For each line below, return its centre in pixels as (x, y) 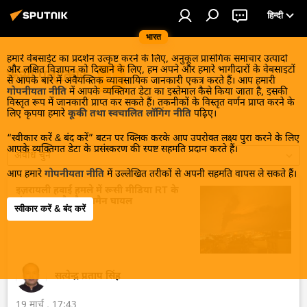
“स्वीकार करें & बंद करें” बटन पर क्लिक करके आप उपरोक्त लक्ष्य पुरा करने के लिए (153, 139)
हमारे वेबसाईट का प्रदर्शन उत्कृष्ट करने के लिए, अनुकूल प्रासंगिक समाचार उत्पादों (147, 59)
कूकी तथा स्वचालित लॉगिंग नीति (130, 114)
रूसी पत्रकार (49, 76)
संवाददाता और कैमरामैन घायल (74, 202)
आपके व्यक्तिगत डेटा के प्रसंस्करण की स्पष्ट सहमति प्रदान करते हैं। (122, 150)
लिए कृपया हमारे (37, 114)
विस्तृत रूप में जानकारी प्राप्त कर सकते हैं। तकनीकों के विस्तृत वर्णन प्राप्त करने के (151, 103)
